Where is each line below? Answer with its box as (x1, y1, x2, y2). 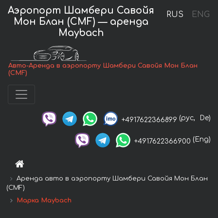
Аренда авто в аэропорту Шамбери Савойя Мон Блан (16, 175, 208, 182)
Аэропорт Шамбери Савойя (8, 5, 155, 16)
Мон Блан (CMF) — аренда (14, 16, 149, 27)
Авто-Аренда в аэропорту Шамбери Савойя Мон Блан (8, 62, 198, 70)
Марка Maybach (16, 197, 72, 204)
